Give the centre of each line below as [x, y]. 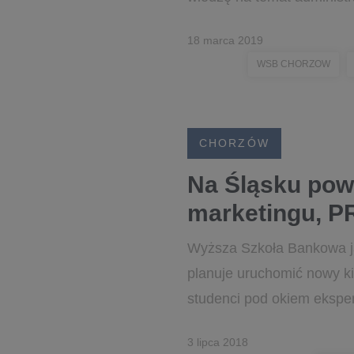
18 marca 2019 [225, 40]
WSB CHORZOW [294, 64]
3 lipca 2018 [218, 342]
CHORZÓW [234, 143]
